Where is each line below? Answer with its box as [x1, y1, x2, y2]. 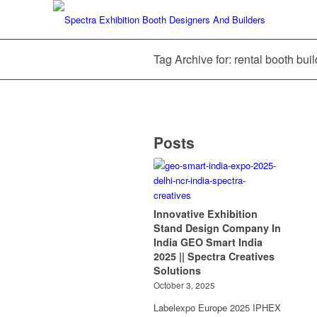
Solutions [154, 263, 201, 277]
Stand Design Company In [154, 221, 281, 235]
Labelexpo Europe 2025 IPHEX [154, 301, 281, 314]
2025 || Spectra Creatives [154, 249, 275, 263]
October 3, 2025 [154, 279, 215, 291]
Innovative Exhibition [154, 207, 258, 221]
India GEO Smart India [154, 235, 263, 249]
